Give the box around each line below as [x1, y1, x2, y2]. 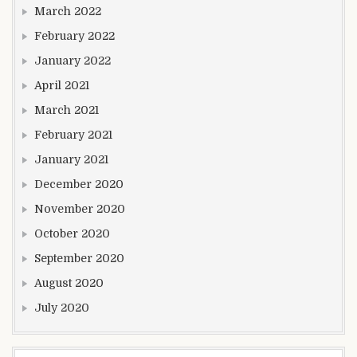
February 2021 [34, 128, 112, 142]
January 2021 [34, 153, 108, 167]
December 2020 [34, 178, 124, 191]
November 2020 [34, 202, 125, 216]
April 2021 [34, 79, 89, 92]
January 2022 [34, 54, 111, 68]
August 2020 [34, 277, 104, 290]
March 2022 [34, 5, 101, 18]
